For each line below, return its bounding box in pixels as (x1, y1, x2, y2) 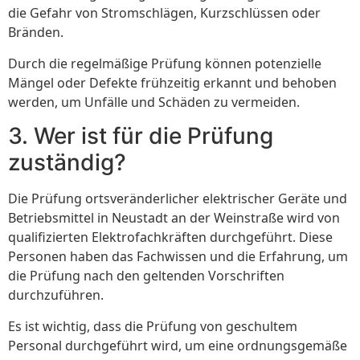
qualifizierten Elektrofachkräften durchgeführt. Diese (8, 228, 333, 247)
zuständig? (8, 149, 126, 177)
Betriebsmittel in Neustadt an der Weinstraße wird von (8, 209, 340, 227)
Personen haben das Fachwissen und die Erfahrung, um (8, 247, 348, 266)
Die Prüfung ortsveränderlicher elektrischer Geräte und (8, 190, 347, 208)
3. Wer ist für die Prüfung (8, 122, 273, 150)
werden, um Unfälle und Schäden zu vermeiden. (8, 92, 300, 111)
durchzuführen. (8, 286, 104, 305)
